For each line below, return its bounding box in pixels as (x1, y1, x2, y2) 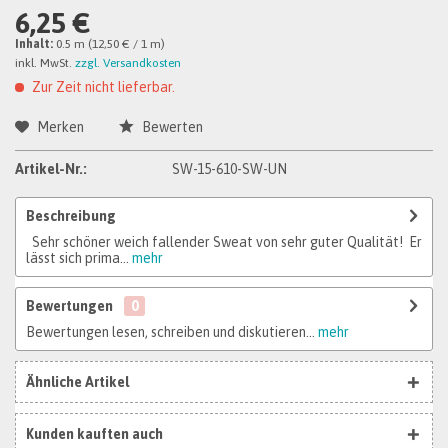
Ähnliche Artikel (26, 374, 129, 390)
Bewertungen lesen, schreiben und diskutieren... (26, 324, 315, 340)
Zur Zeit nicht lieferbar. (29, 79, 175, 95)
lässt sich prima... (26, 250, 129, 266)
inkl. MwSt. (15, 56, 75, 70)
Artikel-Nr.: (15, 161, 87, 177)
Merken (37, 119, 84, 135)
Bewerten (139, 119, 203, 135)
